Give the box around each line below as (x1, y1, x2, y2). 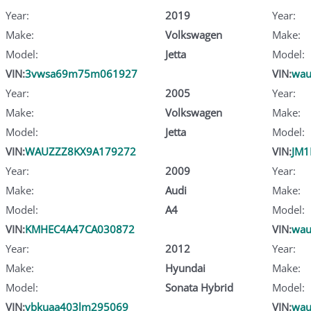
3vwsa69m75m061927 (25, 66, 137, 81)
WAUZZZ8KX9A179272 (25, 144, 136, 158)
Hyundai (165, 260, 205, 275)
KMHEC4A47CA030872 (25, 221, 135, 236)
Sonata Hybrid (165, 280, 233, 294)
